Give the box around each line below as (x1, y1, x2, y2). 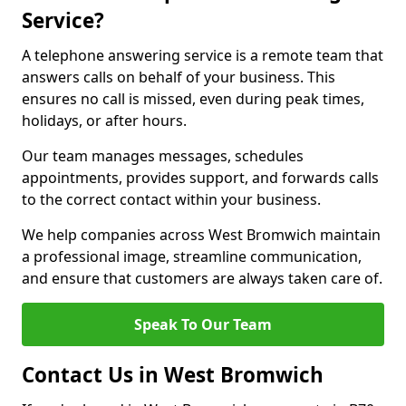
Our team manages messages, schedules (22, 146, 304, 166)
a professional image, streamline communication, (22, 246, 362, 266)
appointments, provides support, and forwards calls (22, 168, 379, 188)
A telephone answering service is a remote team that (22, 45, 383, 65)
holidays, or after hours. (22, 111, 187, 130)
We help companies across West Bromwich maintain (22, 225, 381, 245)
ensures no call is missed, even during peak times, (22, 89, 364, 109)
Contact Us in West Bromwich (22, 361, 324, 389)
